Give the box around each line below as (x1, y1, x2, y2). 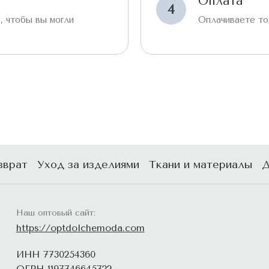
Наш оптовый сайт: (16, 208, 95, 218)
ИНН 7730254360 (16, 249, 95, 260)
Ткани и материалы (149, 158, 252, 171)
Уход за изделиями (37, 158, 139, 171)
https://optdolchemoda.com (16, 222, 145, 234)
